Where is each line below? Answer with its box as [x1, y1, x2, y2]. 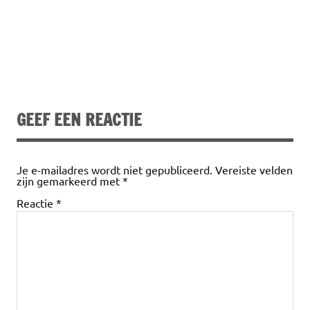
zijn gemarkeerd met [17, 174, 122, 188]
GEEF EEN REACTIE [17, 108, 142, 132]
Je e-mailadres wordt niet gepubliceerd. [17, 163, 212, 177]
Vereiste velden [215, 163, 293, 177]
